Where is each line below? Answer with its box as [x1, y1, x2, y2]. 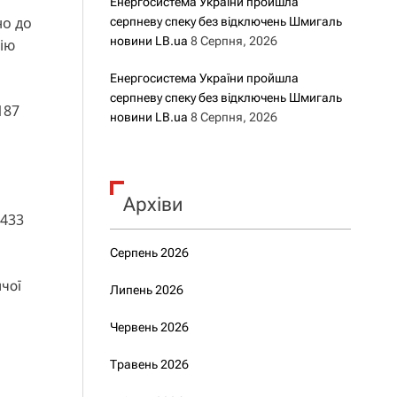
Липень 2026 [109, 283, 183, 297]
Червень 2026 [109, 320, 189, 334]
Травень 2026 [109, 357, 189, 371]
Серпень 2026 [109, 245, 189, 260]
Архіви [122, 193, 183, 215]
